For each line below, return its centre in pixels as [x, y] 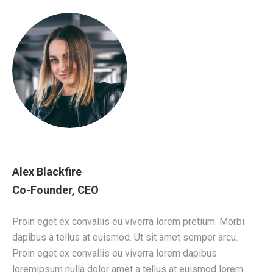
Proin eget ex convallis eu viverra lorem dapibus [115, 253]
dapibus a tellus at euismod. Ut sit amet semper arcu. [125, 237]
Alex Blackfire [47, 171]
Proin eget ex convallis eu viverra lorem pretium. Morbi [128, 221]
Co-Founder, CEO [55, 190]
